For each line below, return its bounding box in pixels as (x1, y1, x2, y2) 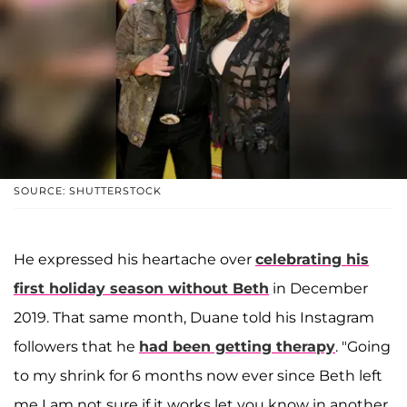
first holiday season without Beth (14, 279, 269, 297)
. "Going (335, 337, 391, 355)
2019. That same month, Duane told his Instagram (14, 308, 374, 326)
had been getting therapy (139, 337, 335, 355)
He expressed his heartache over (14, 250, 255, 268)
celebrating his (255, 250, 369, 268)
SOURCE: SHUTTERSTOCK (14, 184, 162, 197)
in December (269, 279, 368, 297)
